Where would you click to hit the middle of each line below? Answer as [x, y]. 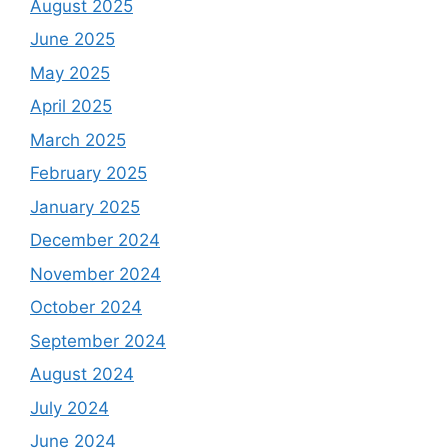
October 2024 [86, 307]
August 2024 [82, 374]
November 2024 [95, 273]
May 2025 [70, 72]
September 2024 [98, 340]
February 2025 [88, 173]
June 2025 [72, 39]
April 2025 [71, 106]
